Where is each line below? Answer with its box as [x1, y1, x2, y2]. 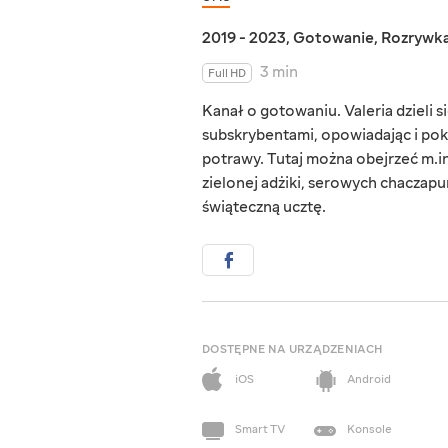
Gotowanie [293, 28, 374, 49]
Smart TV [235, 422, 285, 438]
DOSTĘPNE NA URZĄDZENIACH [202, 342, 383, 358]
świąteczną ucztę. [202, 197, 326, 218]
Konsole [347, 422, 392, 438]
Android [347, 372, 391, 388]
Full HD [208, 66, 246, 82]
